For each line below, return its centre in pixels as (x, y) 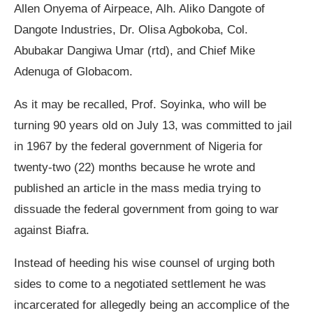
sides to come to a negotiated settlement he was (140, 284)
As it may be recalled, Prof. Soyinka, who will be (140, 105)
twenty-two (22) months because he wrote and (134, 168)
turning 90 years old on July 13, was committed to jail (153, 126)
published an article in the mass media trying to (137, 189)
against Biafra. (52, 231)
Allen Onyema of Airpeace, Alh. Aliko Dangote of (139, 9)
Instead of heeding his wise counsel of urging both (144, 263)
